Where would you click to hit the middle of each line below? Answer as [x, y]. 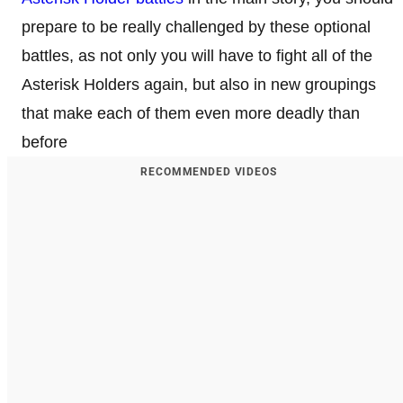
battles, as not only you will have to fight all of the [197, 56]
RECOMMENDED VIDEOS [209, 172]
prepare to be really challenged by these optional [196, 27]
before [45, 142]
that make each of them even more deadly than [191, 113]
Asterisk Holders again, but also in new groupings [199, 85]
